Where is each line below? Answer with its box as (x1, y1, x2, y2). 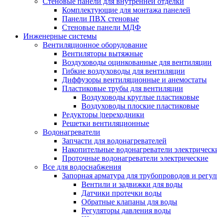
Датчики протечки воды (81, 189, 162, 197)
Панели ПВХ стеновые (62, 15, 139, 23)
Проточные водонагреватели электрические (62, 154, 208, 162)
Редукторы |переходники (62, 110, 144, 119)
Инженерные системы (23, 32, 97, 40)
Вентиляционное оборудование (43, 41, 147, 49)
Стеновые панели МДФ (62, 23, 141, 31)
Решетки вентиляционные (62, 119, 149, 127)
